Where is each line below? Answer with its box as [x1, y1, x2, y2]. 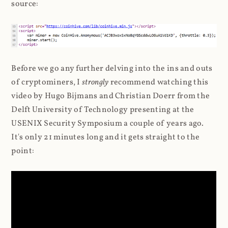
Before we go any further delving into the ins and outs [11, 63, 213, 75]
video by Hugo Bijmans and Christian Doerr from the [11, 91, 210, 102]
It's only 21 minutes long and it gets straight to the [11, 132, 200, 144]
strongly [82, 77, 110, 89]
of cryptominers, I [11, 77, 82, 89]
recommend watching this [110, 77, 209, 89]
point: [11, 146, 35, 157]
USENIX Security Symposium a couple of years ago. [11, 118, 204, 130]
